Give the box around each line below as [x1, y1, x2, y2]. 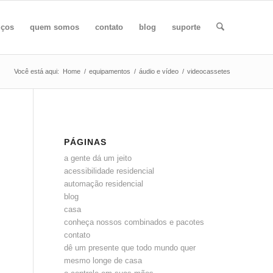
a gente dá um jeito [64, 154, 132, 163]
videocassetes [187, 68, 230, 75]
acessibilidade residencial [64, 166, 155, 175]
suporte [171, 23, 200, 32]
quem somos [29, 23, 79, 32]
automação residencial [64, 179, 144, 188]
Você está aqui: [14, 68, 59, 75]
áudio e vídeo [139, 68, 179, 75]
